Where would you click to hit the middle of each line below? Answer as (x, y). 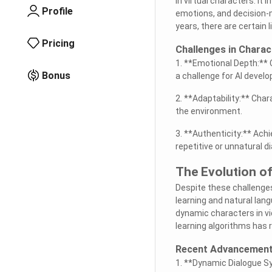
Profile (57, 11)
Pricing (58, 43)
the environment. (209, 111)
